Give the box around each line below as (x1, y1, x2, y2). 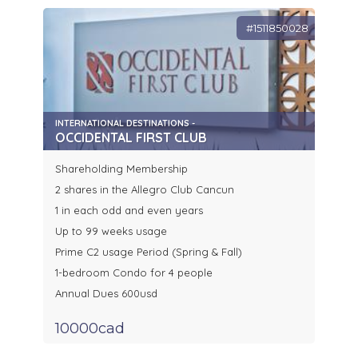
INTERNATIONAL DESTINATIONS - (55, 117, 195, 129)
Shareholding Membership (55, 162, 188, 176)
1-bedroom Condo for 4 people (55, 266, 213, 280)
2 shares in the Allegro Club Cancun (55, 183, 234, 197)
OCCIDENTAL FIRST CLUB (55, 129, 207, 146)
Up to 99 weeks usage (55, 225, 167, 238)
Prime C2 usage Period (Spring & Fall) (55, 245, 242, 259)
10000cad (55, 320, 125, 338)
